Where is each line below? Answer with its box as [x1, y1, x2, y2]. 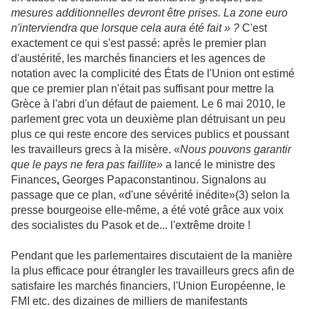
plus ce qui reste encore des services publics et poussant [11, 128, 289, 141]
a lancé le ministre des [166, 159, 275, 171]
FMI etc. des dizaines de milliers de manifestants [11, 295, 248, 308]
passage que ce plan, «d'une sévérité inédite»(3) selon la [11, 189, 290, 201]
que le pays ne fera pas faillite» [11, 159, 163, 171]
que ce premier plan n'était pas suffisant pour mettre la [11, 83, 274, 95]
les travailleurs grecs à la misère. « [11, 143, 180, 156]
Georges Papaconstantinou [62, 174, 196, 186]
